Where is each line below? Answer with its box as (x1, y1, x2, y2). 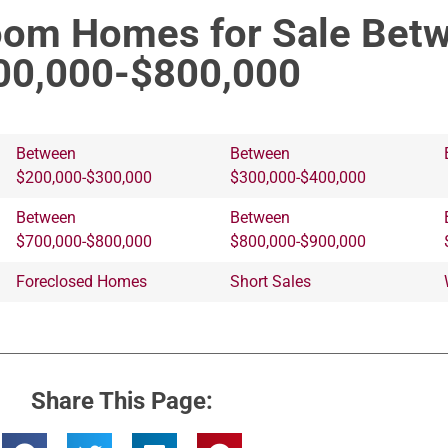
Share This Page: (31, 386, 213, 415)
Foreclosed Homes (16, 271, 147, 291)
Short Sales (230, 271, 311, 291)
